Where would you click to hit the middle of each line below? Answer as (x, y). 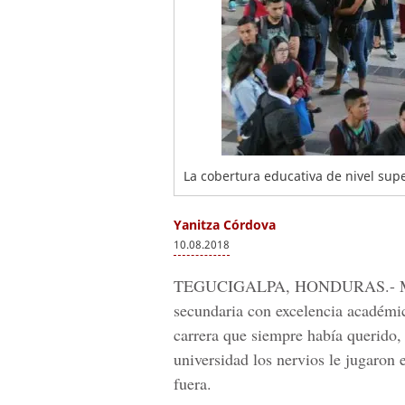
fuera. (193, 383)
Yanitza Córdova (225, 225)
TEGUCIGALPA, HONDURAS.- (284, 286)
